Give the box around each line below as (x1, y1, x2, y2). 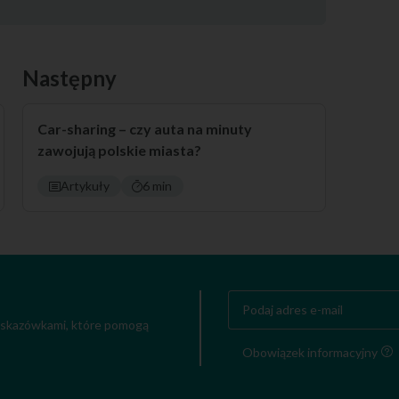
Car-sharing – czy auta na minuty (37, 120, 252, 137)
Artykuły (60, 178, 110, 193)
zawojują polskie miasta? (37, 142, 201, 159)
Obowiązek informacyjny (242, 345, 378, 360)
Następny (22, 65, 117, 91)
